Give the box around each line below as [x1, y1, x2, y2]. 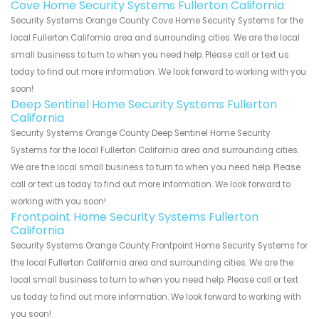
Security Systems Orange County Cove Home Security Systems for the [11, 14, 303, 26]
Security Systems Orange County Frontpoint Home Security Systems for [11, 239, 308, 251]
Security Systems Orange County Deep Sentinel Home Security [11, 127, 271, 139]
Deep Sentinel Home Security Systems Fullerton [11, 95, 277, 113]
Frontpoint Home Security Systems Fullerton [11, 208, 258, 225]
